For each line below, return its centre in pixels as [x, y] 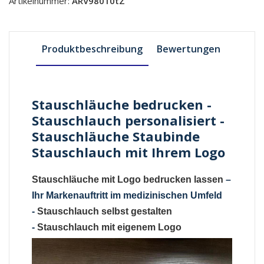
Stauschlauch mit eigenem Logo [110, 227]
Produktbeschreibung [93, 49]
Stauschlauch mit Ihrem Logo [129, 152]
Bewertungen [188, 49]
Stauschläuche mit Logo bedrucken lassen [128, 180]
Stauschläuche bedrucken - [122, 105]
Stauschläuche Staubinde [116, 136]
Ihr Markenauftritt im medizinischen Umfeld [127, 196]
